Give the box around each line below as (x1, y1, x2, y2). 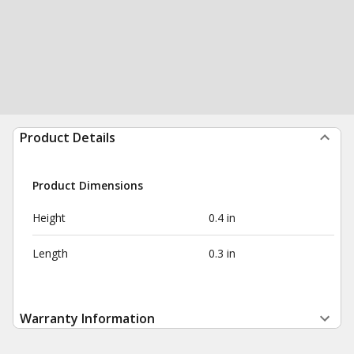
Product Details (20, 129, 115, 146)
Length (32, 246, 68, 261)
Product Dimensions (32, 178, 143, 193)
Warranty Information (20, 310, 155, 327)
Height (32, 210, 66, 225)
